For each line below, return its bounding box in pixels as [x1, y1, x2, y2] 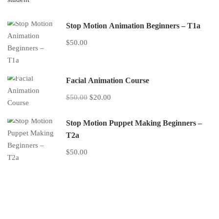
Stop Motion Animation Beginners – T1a [66, 22, 200, 30]
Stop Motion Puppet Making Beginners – [66, 119, 202, 127]
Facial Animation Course [66, 76, 149, 85]
